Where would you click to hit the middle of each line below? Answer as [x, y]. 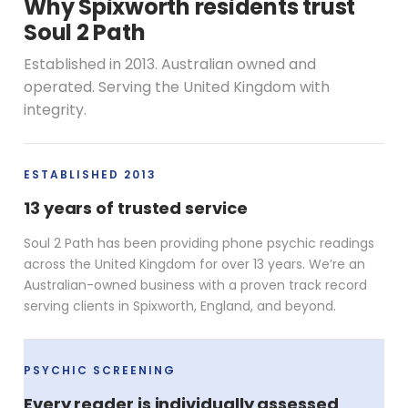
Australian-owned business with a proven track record [195, 285]
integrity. [55, 109]
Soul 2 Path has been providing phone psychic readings [199, 243]
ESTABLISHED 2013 [90, 174]
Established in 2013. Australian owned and [170, 64]
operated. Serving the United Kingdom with [177, 87]
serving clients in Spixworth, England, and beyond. [180, 306]
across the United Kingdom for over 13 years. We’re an [194, 264]
